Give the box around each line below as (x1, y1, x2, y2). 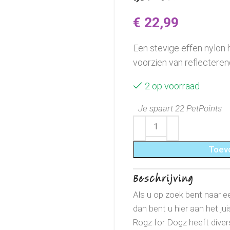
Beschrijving (133, 171, 194, 186)
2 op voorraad (145, 81, 200, 91)
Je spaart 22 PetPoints (138, 103, 222, 113)
